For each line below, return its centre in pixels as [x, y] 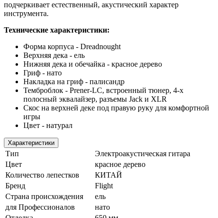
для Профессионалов [40, 207]
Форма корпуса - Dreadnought [72, 46]
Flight [104, 185]
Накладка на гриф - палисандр [74, 81]
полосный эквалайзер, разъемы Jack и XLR [95, 99]
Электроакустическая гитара [143, 153]
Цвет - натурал [48, 125]
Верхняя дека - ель [54, 55]
